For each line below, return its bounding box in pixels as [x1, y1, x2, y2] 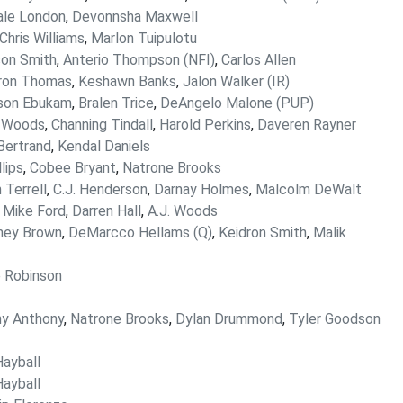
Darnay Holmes [154, 181, 249, 198]
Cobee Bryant [30, 159, 116, 176]
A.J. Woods [148, 202, 218, 219]
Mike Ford [3, 202, 66, 219]
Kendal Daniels [58, 138, 150, 155]
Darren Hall [72, 202, 141, 219]
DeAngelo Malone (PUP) [160, 94, 314, 112]
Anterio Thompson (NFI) [63, 51, 215, 68]
